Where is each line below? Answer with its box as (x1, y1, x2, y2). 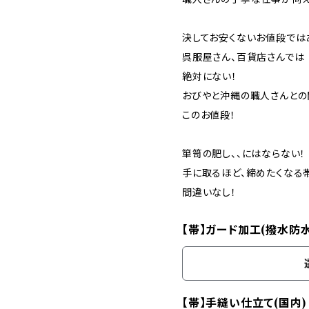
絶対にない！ (182, 70, 237, 83)
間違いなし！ (182, 186, 237, 199)
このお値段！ (182, 109, 236, 121)
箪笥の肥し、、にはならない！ (182, 148, 306, 160)
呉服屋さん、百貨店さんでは (182, 51, 305, 63)
